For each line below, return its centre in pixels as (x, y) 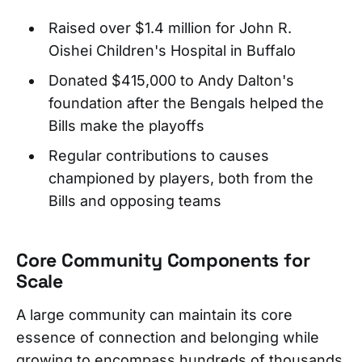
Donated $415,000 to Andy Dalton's (171, 81)
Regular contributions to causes (158, 156)
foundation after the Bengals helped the (186, 103)
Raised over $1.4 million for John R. (170, 28)
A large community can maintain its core (154, 315)
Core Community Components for (163, 261)
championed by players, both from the (181, 179)
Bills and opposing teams (135, 201)
